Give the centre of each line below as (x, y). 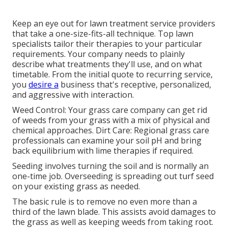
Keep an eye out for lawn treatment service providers (114, 23)
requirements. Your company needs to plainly (98, 54)
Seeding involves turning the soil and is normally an (110, 166)
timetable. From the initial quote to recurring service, (112, 74)
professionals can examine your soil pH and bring (107, 140)
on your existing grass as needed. (76, 186)
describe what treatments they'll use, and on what (107, 64)
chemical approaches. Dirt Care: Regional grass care (111, 130)
